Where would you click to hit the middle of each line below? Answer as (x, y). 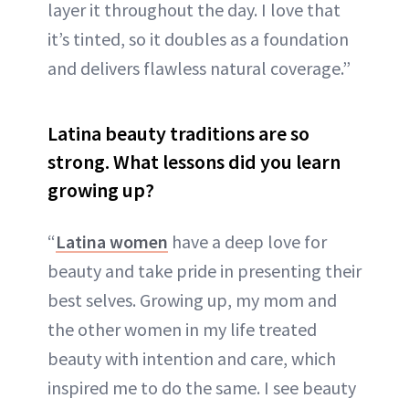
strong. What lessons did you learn (194, 162)
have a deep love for (247, 242)
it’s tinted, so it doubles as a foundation (198, 39)
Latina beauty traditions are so (178, 134)
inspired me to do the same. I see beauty (202, 388)
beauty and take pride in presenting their (204, 271)
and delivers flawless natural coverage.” (199, 68)
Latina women (112, 242)
